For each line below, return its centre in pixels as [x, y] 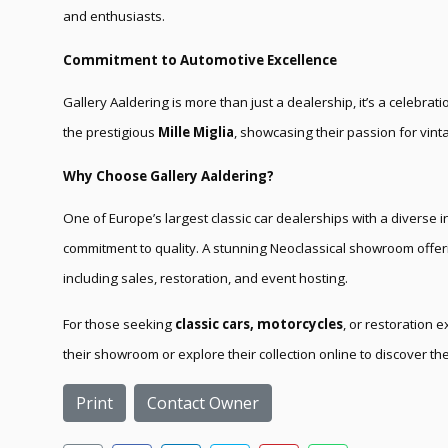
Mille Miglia [196, 131]
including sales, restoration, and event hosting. [205, 277]
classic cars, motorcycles [259, 323]
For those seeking [119, 323]
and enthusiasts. [114, 15]
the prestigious [110, 131]
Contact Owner [203, 402]
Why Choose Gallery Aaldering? [168, 175]
